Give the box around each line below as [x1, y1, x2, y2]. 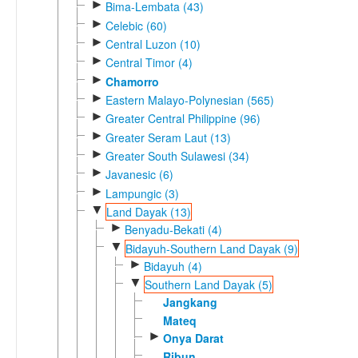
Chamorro [105, 73, 159, 89]
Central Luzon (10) [105, 35, 201, 52]
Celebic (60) [105, 17, 167, 34]
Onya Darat [162, 330, 224, 347]
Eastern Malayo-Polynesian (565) [105, 91, 274, 108]
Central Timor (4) [105, 54, 193, 71]
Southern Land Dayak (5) [144, 276, 272, 293]
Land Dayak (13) [105, 203, 191, 220]
